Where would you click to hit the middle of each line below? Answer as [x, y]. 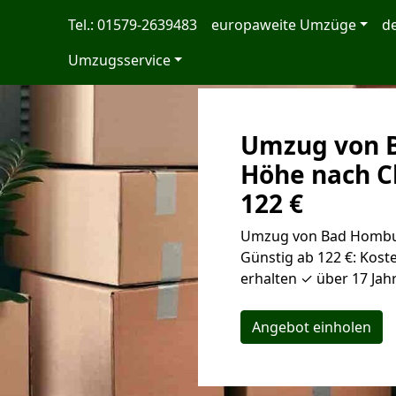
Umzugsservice [119, 60]
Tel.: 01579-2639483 [132, 25]
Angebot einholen [312, 327]
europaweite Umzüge [283, 25]
